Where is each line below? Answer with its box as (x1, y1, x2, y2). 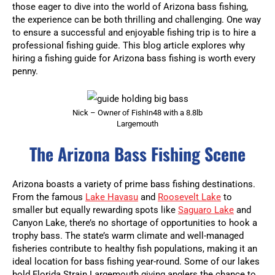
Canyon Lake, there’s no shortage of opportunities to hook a (12, 217, 257, 229)
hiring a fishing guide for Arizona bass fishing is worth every (12, 53, 255, 64)
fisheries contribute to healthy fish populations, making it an (12, 243, 257, 255)
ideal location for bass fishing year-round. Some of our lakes (12, 256, 260, 268)
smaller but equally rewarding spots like (12, 204, 178, 216)
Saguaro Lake (178, 204, 234, 216)
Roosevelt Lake (158, 192, 221, 203)
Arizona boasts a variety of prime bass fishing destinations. (12, 179, 255, 190)
